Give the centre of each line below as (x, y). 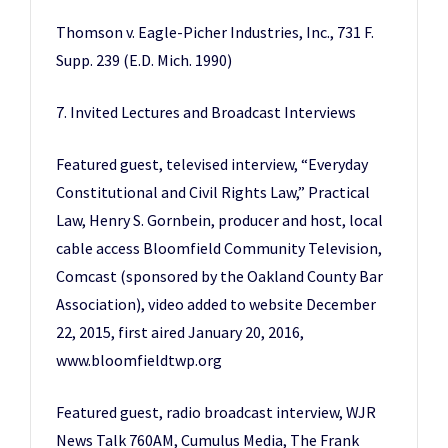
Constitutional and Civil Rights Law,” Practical (213, 192)
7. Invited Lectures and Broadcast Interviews (206, 112)
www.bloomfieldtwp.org (139, 360)
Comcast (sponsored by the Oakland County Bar (219, 276)
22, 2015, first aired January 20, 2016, (180, 332)
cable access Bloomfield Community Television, (219, 248)
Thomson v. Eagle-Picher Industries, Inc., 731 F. (215, 32)
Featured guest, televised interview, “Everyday (212, 164)
